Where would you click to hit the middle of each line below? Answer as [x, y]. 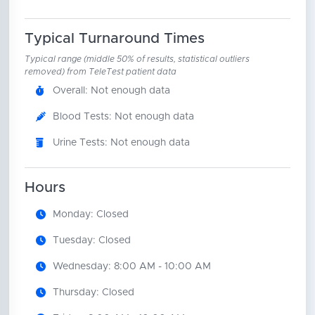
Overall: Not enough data [111, 90]
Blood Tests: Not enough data [123, 116]
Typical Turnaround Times [114, 38]
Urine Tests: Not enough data [121, 142]
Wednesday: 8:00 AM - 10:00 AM [131, 266]
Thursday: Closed [93, 292]
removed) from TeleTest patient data [100, 71]
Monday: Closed [90, 214]
